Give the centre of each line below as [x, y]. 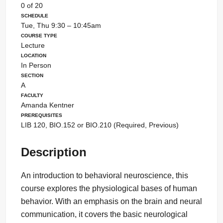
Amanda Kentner [47, 105]
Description [54, 152]
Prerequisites [41, 115]
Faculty [32, 95]
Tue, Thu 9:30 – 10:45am [61, 26]
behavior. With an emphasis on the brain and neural [111, 202]
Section [32, 75]
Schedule [34, 15]
